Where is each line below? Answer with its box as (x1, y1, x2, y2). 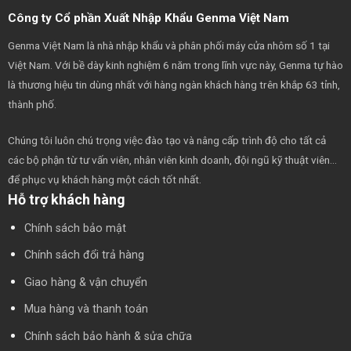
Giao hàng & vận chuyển (24, 275, 147, 289)
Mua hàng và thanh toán (24, 302, 148, 317)
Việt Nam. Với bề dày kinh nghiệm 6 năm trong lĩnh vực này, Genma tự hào (7, 58, 343, 71)
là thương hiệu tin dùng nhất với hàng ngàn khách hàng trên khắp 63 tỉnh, (7, 78, 340, 91)
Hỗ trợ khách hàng (7, 190, 125, 208)
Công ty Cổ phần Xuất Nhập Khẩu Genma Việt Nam (7, 10, 289, 25)
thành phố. (7, 97, 56, 110)
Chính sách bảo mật (24, 221, 126, 235)
